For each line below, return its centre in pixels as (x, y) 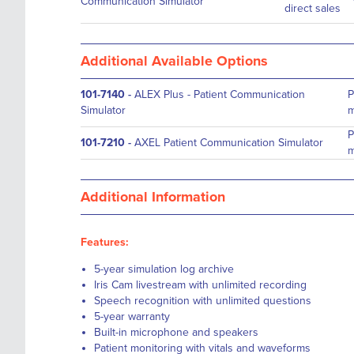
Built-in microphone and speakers (176, 332)
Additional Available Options (174, 61)
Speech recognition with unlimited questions (203, 301)
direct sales (313, 8)
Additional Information (153, 197)
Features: (105, 242)
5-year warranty (132, 316)
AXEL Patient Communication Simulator (229, 143)
